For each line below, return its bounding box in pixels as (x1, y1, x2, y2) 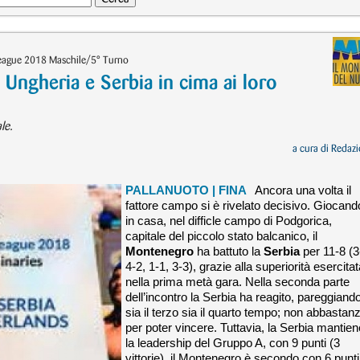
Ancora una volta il (255, 183, 351, 197)
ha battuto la (194, 244, 264, 258)
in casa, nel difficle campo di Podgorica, (125, 214, 332, 227)
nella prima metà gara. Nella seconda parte (125, 275, 350, 288)
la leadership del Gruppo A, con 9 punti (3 (125, 336, 340, 350)
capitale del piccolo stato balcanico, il (125, 229, 317, 243)
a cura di (292, 144, 331, 153)
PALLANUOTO (125, 183, 209, 197)
